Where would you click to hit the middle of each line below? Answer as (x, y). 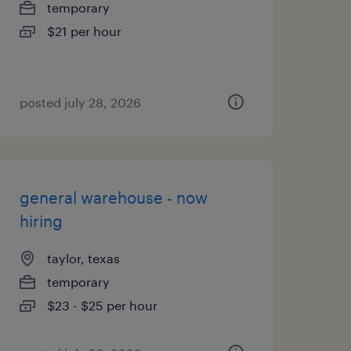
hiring (41, 221)
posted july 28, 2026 (80, 102)
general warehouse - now (113, 197)
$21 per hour (84, 31)
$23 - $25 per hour (102, 305)
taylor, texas (83, 258)
